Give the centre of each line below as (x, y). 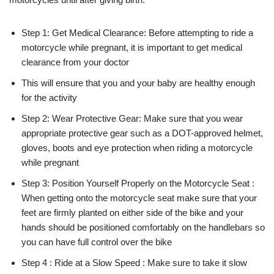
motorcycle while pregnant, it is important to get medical (132, 47)
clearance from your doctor (75, 62)
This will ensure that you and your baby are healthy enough (138, 83)
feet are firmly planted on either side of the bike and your (132, 212)
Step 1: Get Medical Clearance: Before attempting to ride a (137, 32)
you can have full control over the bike (97, 242)
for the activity (49, 97)
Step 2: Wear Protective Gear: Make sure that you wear (132, 118)
